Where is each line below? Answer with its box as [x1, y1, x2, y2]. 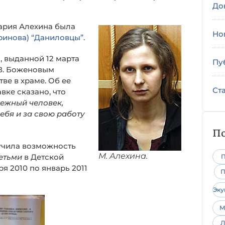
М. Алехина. [98, 151, 148, 161]
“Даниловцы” [31, 33, 83, 42]
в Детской [22, 152, 64, 162]
